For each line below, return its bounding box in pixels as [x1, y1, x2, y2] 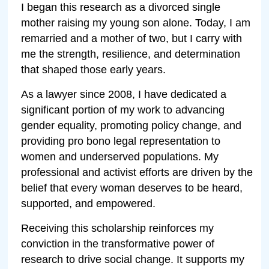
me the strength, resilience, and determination [21, 47, 241, 60]
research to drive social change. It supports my [21, 253, 245, 265]
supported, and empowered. [21, 197, 156, 210]
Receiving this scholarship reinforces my [21, 222, 214, 234]
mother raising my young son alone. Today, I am [21, 16, 251, 29]
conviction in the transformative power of [21, 237, 215, 250]
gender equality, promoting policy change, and [21, 119, 242, 131]
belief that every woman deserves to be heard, [21, 181, 243, 194]
